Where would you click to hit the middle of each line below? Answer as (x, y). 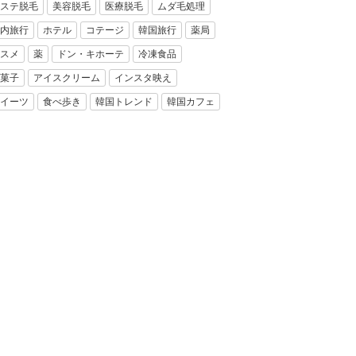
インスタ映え (143, 78)
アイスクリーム (67, 78)
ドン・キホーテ (91, 54)
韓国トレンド (124, 102)
